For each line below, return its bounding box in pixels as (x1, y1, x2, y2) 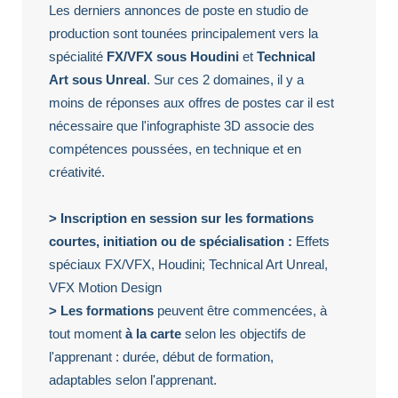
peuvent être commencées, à (157, 302, 327, 318)
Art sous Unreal (49, 71, 147, 87)
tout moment (49, 325, 125, 341)
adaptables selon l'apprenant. (49, 371, 217, 387)
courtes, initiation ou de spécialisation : (49, 233, 296, 249)
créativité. (49, 163, 105, 179)
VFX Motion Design (49, 279, 165, 295)
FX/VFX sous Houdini (107, 48, 239, 64)
